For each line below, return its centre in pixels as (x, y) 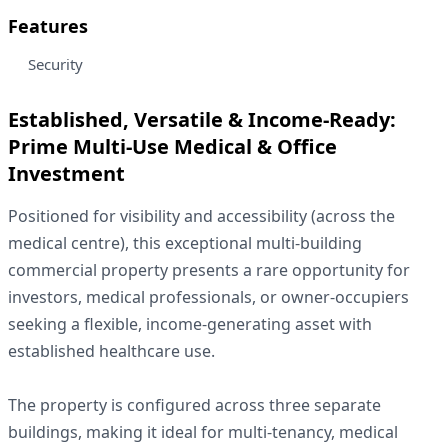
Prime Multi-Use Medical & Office (172, 147)
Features (48, 26)
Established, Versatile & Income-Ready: (202, 120)
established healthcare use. (111, 351)
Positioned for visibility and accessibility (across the (201, 216)
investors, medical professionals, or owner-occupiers (208, 297)
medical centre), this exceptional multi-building (185, 243)
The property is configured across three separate (194, 405)
